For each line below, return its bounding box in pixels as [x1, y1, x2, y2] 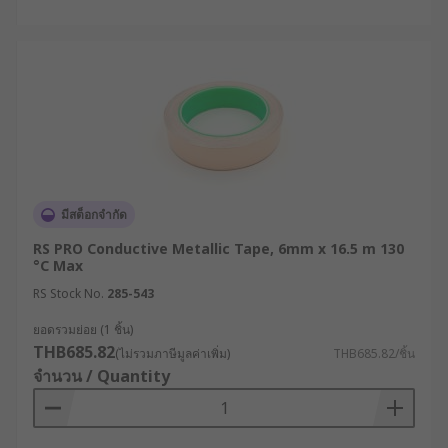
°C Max [33, 256, 83, 275]
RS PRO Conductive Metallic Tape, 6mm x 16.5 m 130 [33, 239, 404, 258]
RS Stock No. [33, 285, 104, 302]
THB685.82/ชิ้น [333, 345, 415, 362]
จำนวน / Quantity [33, 365, 170, 387]
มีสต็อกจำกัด [61, 206, 127, 223]
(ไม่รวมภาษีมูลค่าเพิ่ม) [115, 345, 230, 362]
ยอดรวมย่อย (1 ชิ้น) [33, 321, 133, 338]
